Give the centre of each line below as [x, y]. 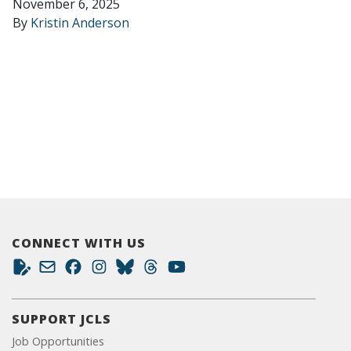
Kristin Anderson [80, 23]
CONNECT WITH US [79, 243]
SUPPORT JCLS [62, 319]
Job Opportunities [58, 341]
